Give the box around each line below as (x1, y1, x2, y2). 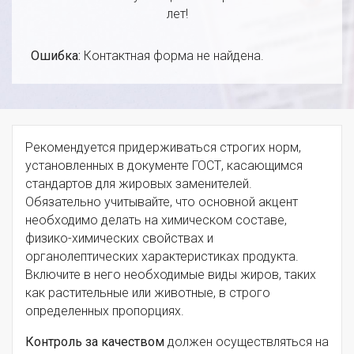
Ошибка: (31, 47, 81, 63)
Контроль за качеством (25, 333, 164, 349)
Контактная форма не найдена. (81, 47, 264, 63)
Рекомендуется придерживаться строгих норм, (25, 139, 301, 155)
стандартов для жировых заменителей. (25, 175, 252, 191)
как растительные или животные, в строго (25, 284, 270, 300)
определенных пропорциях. (25, 303, 184, 318)
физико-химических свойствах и (25, 230, 213, 246)
